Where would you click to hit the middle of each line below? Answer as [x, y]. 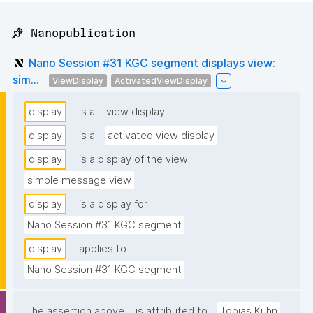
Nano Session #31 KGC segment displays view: [152, 63]
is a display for [113, 204]
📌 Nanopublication [73, 33]
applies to [103, 249]
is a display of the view [133, 160]
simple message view [79, 181]
